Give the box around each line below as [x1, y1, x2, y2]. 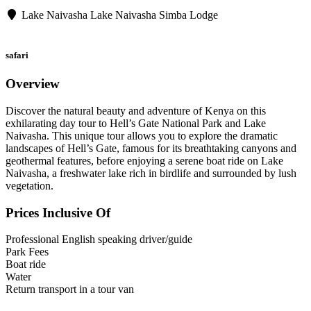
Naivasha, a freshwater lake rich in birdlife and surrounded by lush [6, 167, 296, 179]
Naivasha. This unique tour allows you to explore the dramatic [6, 129, 278, 142]
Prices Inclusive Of [6, 205, 110, 220]
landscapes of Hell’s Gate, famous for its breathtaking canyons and [6, 142, 296, 154]
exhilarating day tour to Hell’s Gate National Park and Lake [6, 117, 266, 129]
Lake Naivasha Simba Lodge [90, 8, 218, 21]
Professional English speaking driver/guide [6, 233, 192, 246]
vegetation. [6, 179, 53, 192]
